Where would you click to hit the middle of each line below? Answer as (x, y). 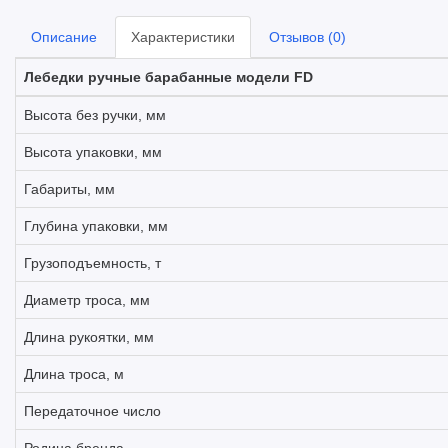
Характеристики (183, 37)
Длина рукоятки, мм (89, 337)
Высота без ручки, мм (95, 115)
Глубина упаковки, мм (96, 226)
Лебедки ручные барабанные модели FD (168, 77)
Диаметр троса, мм (87, 300)
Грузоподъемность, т (92, 263)
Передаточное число (92, 411)
